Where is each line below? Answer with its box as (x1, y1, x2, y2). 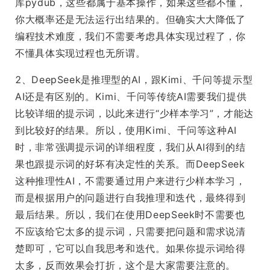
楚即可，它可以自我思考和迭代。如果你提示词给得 (15, 242, 246, 255)
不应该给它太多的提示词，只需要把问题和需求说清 (15, 225, 246, 238)
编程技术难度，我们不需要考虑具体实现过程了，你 (15, 30, 246, 43)
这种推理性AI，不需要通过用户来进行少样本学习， (15, 175, 246, 187)
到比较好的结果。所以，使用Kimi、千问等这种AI (15, 124, 237, 137)
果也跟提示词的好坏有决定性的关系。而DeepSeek (15, 158, 245, 171)
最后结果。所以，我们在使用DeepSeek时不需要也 (15, 209, 245, 221)
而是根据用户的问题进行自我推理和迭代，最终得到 (15, 192, 246, 204)
